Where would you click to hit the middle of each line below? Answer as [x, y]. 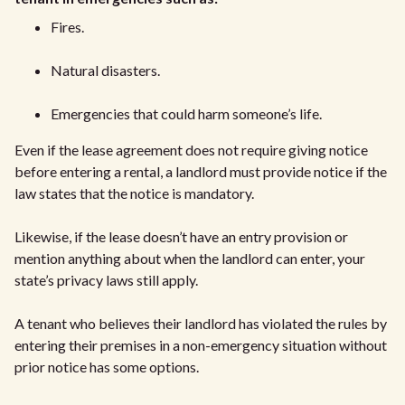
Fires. [67, 26]
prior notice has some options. [107, 366]
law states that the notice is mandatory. [134, 193]
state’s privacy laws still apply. [106, 279]
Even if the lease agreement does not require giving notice [191, 149]
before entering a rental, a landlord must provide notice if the [201, 171]
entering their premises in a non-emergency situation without [201, 344]
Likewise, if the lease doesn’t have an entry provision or [181, 236]
